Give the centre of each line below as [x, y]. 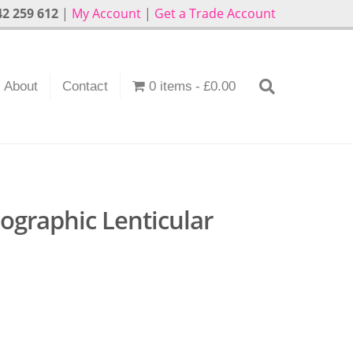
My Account [106, 13]
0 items [170, 86]
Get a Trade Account [215, 13]
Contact [85, 86]
